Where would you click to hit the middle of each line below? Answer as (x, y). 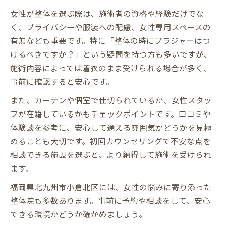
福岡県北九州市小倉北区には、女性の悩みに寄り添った (111, 186)
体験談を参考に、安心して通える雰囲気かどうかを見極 (111, 127)
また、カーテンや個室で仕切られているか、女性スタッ (111, 100)
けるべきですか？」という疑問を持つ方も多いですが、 (111, 54)
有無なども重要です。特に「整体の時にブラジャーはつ (110, 40)
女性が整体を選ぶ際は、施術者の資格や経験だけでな (107, 13)
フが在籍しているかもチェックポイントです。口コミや (110, 113)
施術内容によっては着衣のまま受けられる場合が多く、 (111, 67)
